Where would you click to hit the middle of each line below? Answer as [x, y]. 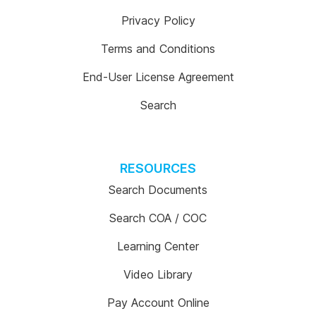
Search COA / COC [158, 218]
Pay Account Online [158, 303]
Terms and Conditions [158, 49]
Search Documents [158, 190]
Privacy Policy [158, 20]
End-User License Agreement [158, 77]
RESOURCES [158, 168]
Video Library [158, 274]
